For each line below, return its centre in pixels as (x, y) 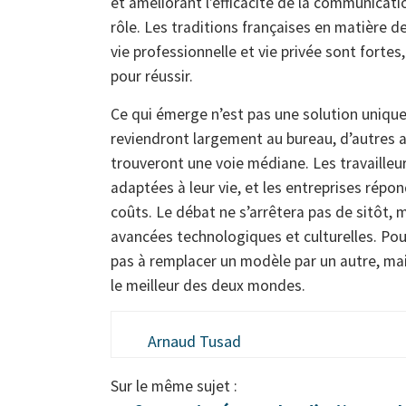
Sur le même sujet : (174, 386)
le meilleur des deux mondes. (208, 285)
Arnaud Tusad (194, 342)
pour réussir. (152, 77)
